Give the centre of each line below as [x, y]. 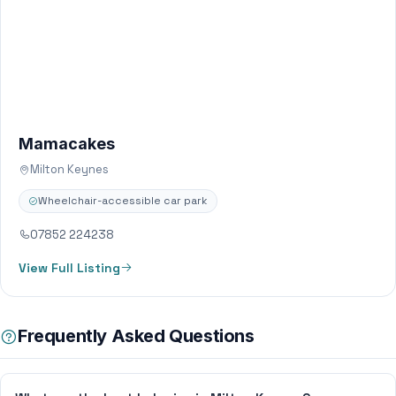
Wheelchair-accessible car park [123, 201]
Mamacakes [67, 144]
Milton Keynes [69, 169]
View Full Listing [69, 268]
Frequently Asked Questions [136, 336]
